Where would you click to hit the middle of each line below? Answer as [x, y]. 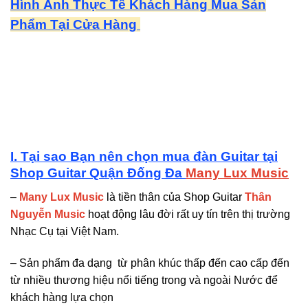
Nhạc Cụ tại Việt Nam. [65, 231]
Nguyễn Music [48, 214]
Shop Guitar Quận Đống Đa [98, 173]
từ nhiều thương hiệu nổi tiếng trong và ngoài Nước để [144, 280]
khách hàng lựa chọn [62, 297]
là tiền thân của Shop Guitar [174, 197]
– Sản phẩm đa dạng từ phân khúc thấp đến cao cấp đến [150, 263]
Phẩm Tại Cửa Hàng [75, 24]
